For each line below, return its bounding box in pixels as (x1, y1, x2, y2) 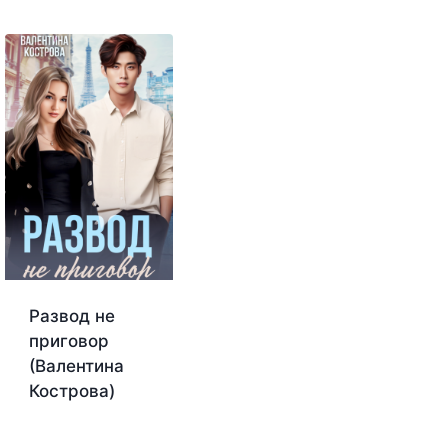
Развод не (29, 305, 115, 326)
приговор (29, 330, 109, 351)
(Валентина (29, 355, 124, 376)
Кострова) (29, 380, 115, 401)
